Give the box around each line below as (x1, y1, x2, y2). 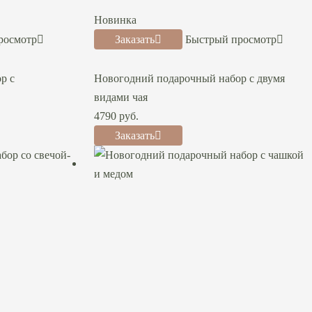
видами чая (93, 91, 148, 103)
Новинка (93, 14, 136, 26)
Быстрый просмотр (185, 33, 276, 45)
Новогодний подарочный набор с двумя (93, 72, 285, 84)
